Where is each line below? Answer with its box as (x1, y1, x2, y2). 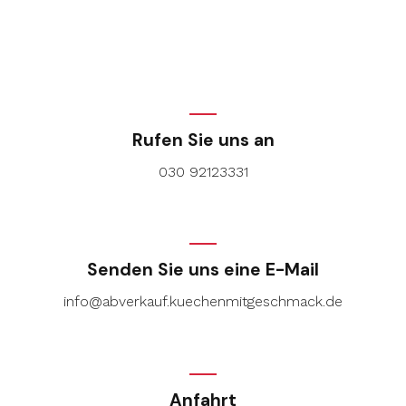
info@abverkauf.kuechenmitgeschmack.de (63, 292, 343, 310)
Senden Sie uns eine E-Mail (87, 258, 319, 282)
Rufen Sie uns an (131, 128, 275, 151)
